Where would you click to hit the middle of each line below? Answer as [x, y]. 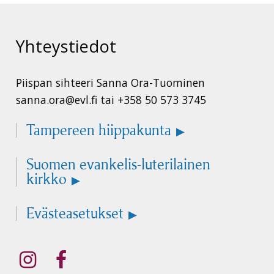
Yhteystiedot [66, 46]
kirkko [46, 179]
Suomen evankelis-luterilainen [118, 164]
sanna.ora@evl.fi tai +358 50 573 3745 [111, 99]
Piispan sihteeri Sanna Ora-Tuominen [110, 82]
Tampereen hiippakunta [99, 130]
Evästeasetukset [75, 213]
